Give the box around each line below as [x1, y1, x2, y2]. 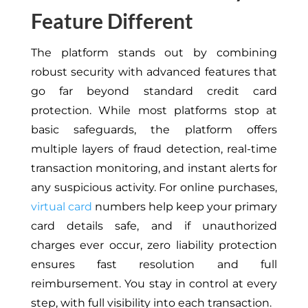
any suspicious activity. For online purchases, [30, 181, 278, 195]
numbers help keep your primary [91, 200, 278, 214]
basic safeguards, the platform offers [30, 123, 278, 137]
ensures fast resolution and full [30, 258, 278, 272]
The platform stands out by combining [30, 46, 278, 60]
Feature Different [30, 8, 193, 34]
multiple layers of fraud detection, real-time [30, 142, 278, 156]
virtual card [30, 200, 92, 214]
